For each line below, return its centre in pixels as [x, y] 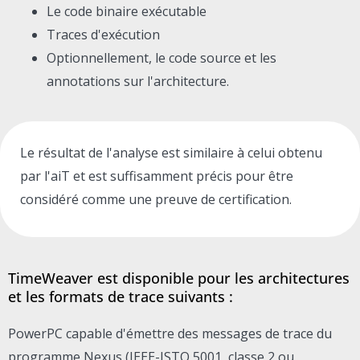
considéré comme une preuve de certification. [156, 199]
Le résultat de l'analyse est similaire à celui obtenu [171, 152]
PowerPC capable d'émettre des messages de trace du [170, 333]
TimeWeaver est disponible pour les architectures [179, 278]
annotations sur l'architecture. [138, 81]
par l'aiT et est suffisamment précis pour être [157, 176]
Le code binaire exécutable [127, 11]
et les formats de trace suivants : [121, 296]
